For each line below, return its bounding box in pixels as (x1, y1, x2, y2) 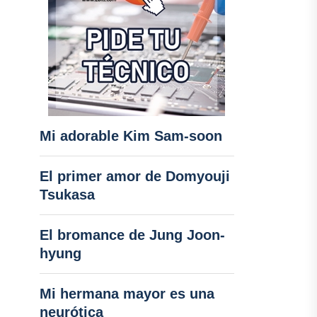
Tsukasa (39, 187, 95, 202)
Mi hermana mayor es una (39, 286, 214, 301)
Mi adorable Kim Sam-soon (39, 128, 222, 144)
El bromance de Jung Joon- (39, 227, 225, 243)
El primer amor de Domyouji (39, 168, 230, 184)
